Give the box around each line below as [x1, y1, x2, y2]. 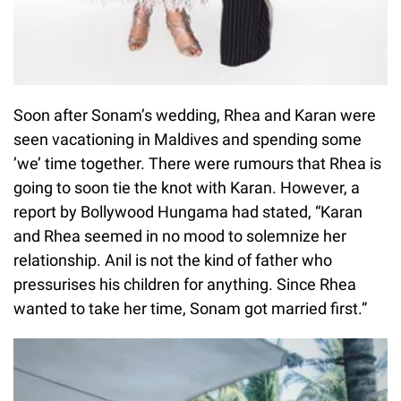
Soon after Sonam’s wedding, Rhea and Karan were [13, 106, 376, 125]
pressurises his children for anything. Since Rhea [13, 275, 356, 294]
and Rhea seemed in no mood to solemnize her [13, 226, 346, 246]
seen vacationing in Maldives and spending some [13, 130, 362, 149]
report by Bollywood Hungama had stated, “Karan [13, 202, 363, 222]
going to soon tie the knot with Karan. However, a [13, 178, 360, 198]
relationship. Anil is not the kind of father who [13, 251, 332, 270]
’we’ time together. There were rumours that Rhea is [13, 154, 381, 174]
